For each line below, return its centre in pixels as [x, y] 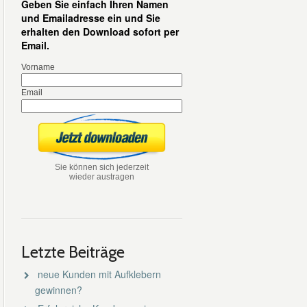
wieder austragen [102, 176]
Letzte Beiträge [73, 251]
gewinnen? [58, 290]
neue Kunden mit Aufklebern [99, 274]
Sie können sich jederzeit [102, 167]
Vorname [38, 67]
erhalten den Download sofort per [100, 32]
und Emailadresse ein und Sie [91, 18]
